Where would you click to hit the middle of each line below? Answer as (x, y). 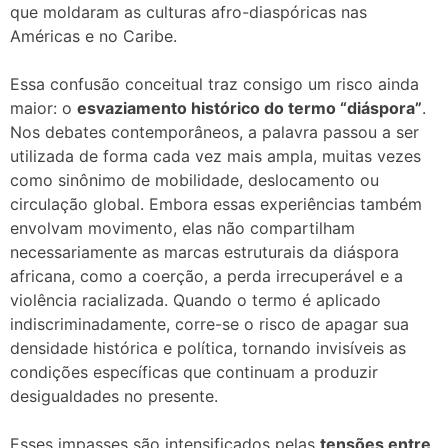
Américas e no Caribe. (93, 35)
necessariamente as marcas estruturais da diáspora (204, 251)
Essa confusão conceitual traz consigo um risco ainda (214, 83)
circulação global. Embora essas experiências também (216, 203)
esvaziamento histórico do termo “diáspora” (249, 107)
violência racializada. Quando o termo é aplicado (195, 299)
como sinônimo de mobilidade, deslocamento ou (194, 179)
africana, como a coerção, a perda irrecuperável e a (206, 275)
